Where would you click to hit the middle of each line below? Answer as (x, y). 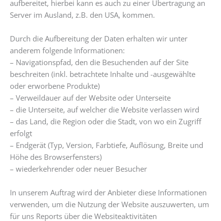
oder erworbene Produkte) (55, 86)
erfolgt (21, 133)
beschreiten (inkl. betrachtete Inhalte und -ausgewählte (103, 74)
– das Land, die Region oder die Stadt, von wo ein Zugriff (106, 121)
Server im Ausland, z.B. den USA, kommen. (82, 15)
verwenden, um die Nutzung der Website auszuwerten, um (110, 204)
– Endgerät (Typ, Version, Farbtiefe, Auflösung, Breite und (107, 145)
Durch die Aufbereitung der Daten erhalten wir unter (99, 38)
